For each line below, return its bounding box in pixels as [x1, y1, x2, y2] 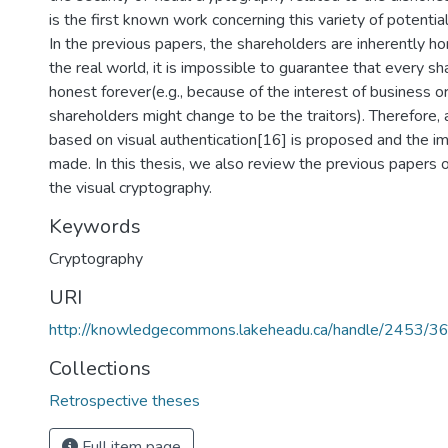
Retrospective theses [49, 390, 200, 412]
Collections [49, 355, 151, 382]
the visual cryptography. [49, 177, 212, 199]
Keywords [49, 213, 141, 240]
